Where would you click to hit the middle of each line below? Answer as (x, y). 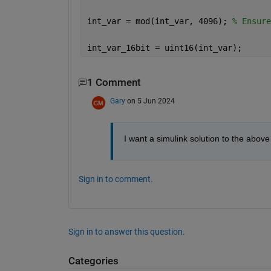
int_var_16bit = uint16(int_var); (164, 48)
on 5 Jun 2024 (151, 101)
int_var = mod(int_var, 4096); (159, 21)
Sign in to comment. (116, 179)
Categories (93, 261)
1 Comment (114, 83)
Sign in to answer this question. (126, 231)
